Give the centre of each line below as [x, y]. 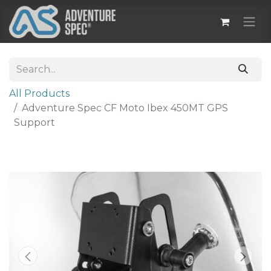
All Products [39, 94]
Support [34, 123]
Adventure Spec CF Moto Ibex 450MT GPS [125, 108]
